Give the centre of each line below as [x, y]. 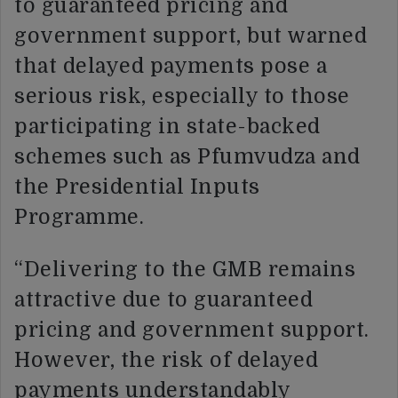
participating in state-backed [167, 126]
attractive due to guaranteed [163, 299]
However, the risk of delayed [166, 360]
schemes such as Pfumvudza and [187, 156]
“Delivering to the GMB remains [185, 269]
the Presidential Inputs [137, 187]
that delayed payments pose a [171, 66]
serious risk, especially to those [182, 96]
